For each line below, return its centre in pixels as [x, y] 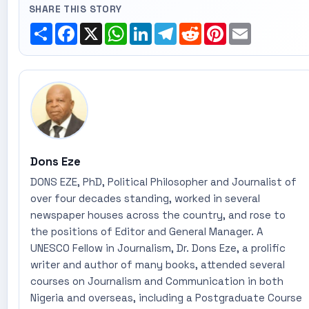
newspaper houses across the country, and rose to [158, 215]
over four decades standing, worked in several [145, 199]
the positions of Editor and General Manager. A [147, 232]
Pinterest [251, 28]
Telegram [200, 28]
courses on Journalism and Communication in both [157, 281]
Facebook [103, 28]
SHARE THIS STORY [75, 9]
